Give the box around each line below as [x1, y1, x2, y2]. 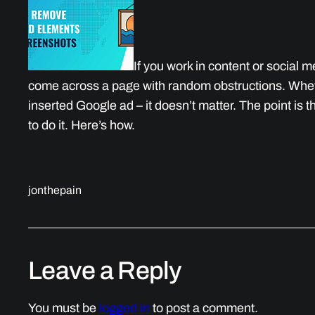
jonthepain [28, 184, 82, 196]
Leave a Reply [28, 256, 182, 285]
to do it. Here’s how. [28, 117, 135, 132]
